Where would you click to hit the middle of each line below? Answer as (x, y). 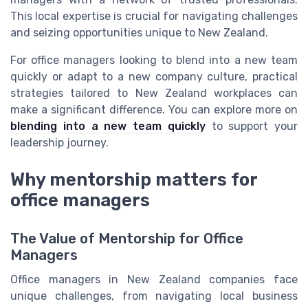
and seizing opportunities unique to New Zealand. (139, 32)
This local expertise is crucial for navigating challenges (154, 16)
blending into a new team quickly (108, 126)
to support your (251, 126)
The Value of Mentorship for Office (127, 238)
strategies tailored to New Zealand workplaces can (154, 93)
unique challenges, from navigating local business (154, 296)
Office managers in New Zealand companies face (154, 279)
